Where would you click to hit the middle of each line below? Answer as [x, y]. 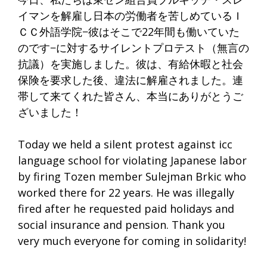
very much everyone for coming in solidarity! [132, 240]
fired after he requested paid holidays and [126, 208]
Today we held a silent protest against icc [125, 144]
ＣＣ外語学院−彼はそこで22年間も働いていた [129, 31]
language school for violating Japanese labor [132, 160]
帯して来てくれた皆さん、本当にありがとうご [131, 96]
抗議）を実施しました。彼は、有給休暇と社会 [131, 63]
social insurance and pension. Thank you [122, 224]
